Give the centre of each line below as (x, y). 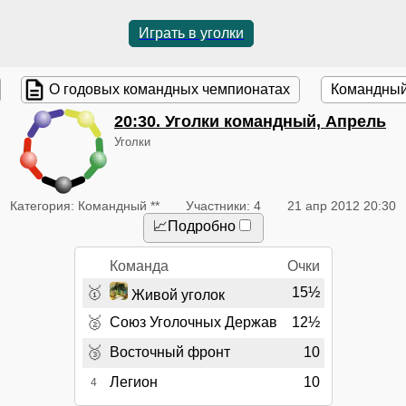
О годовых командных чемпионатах (170, 89)
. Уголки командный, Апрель (271, 121)
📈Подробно (194, 227)
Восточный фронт (170, 353)
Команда (140, 266)
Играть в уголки (192, 33)
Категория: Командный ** (85, 205)
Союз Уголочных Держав (194, 323)
